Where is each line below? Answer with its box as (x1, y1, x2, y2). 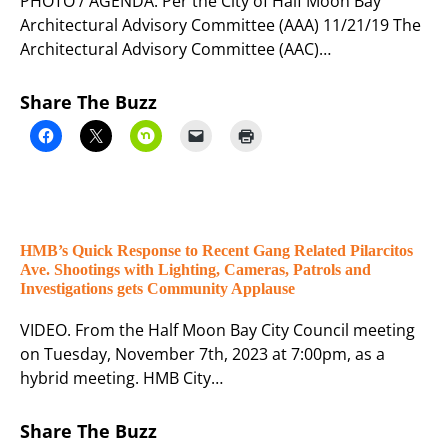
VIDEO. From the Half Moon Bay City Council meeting (20, 319, 415, 342)
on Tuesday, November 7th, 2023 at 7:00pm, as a (20, 343, 385, 366)
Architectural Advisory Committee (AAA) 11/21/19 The (20, 14, 421, 37)
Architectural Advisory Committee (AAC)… (20, 38, 331, 61)
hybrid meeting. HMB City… (20, 367, 223, 390)
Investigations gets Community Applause (20, 280, 295, 298)
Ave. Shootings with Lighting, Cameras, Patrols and (20, 261, 371, 279)
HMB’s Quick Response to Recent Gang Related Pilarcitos (20, 242, 413, 260)
